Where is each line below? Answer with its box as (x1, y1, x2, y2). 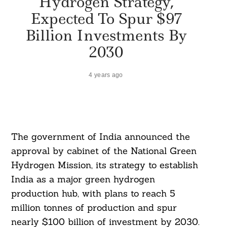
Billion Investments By (25, 25, 187, 45)
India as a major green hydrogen (11, 173, 155, 185)
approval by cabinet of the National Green (11, 145, 197, 157)
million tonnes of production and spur (11, 202, 177, 214)
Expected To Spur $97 (30, 8, 182, 28)
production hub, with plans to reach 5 (11, 187, 175, 200)
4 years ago (89, 71, 123, 78)
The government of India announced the (11, 131, 190, 143)
